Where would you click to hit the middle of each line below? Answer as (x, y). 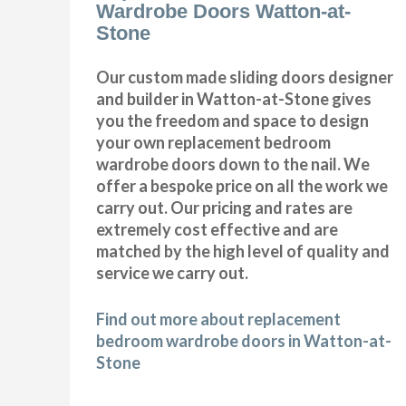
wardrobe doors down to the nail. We (233, 164)
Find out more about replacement (219, 319)
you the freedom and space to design (233, 120)
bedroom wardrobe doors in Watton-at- (244, 340)
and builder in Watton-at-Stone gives (234, 98)
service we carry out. (173, 272)
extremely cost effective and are (217, 229)
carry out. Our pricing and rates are (225, 207)
